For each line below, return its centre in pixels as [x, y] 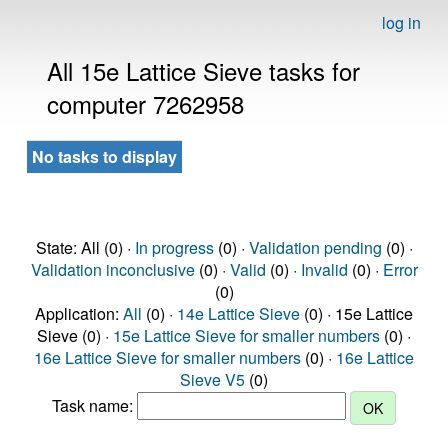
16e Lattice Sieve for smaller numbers [167, 357]
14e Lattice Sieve [238, 313]
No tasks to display [104, 156]
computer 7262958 [145, 103]
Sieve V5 [212, 379]
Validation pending [315, 247]
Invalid [324, 269]
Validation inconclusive [112, 269]
